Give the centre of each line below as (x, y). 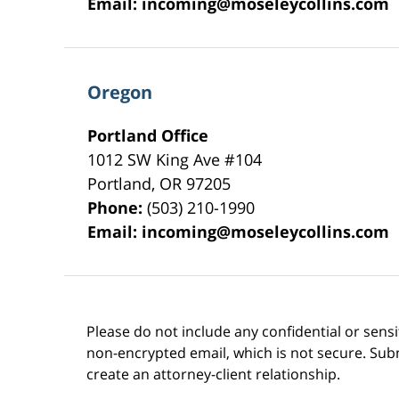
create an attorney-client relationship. (213, 374)
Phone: (118, 207)
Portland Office (148, 135)
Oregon (120, 92)
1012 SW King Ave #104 (175, 159)
